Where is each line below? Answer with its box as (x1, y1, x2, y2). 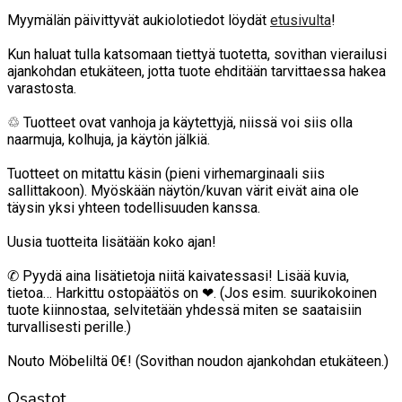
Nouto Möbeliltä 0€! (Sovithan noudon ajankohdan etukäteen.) (7, 353, 389, 371)
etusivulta (270, 12, 331, 30)
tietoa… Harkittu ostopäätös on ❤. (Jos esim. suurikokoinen (7, 284, 377, 302)
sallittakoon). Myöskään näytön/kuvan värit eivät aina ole (7, 182, 359, 200)
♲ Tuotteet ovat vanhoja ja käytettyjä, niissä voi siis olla (7, 114, 353, 132)
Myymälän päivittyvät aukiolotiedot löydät (7, 12, 270, 30)
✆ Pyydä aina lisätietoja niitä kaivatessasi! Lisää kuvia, (7, 267, 349, 285)
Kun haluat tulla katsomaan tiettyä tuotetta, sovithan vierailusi (7, 46, 387, 64)
